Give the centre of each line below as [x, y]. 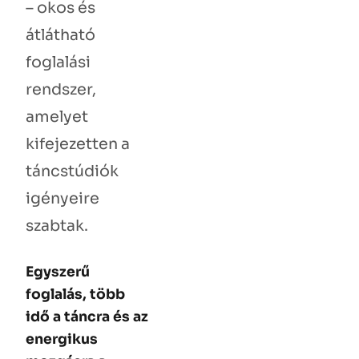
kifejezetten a [78, 144]
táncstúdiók [72, 171]
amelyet [57, 117]
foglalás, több [75, 294]
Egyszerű [58, 271]
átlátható [61, 35]
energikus [62, 339]
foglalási [58, 63]
